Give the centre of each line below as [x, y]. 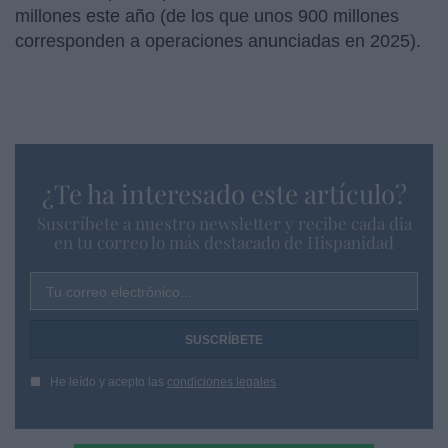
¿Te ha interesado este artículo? [224, 193]
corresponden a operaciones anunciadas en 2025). [218, 40]
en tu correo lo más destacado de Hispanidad [224, 241]
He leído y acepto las [108, 381]
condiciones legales [221, 381]
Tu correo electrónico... [119, 291]
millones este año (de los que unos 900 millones [207, 15]
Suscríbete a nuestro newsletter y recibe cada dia [224, 222]
